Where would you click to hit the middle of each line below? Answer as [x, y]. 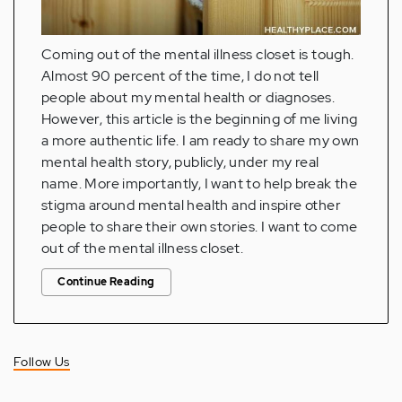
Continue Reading [106, 282]
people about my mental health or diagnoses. [188, 98]
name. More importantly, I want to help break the [200, 184]
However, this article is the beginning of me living [200, 119]
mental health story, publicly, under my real [180, 162]
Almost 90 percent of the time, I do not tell [180, 76]
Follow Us [42, 362]
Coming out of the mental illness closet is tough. [198, 55]
